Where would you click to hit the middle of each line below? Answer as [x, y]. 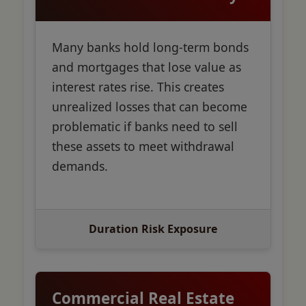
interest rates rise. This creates [138, 87]
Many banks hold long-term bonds [150, 47]
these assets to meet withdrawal [143, 147]
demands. [80, 166]
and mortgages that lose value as [147, 67]
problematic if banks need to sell [145, 127]
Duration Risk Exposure [153, 229]
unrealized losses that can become [150, 107]
